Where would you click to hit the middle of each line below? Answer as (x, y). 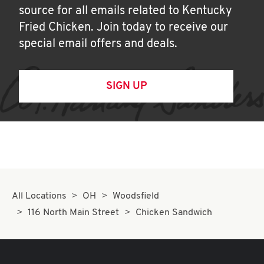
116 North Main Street (74, 213)
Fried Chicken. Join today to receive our (123, 28)
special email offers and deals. (98, 44)
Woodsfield (136, 196)
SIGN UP (126, 86)
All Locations (39, 196)
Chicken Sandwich (174, 213)
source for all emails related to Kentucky (126, 11)
